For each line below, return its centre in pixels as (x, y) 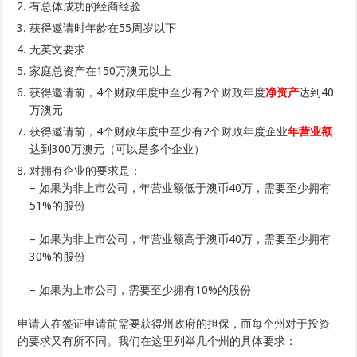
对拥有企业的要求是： (86, 171)
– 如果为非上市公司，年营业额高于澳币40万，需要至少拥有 (180, 239)
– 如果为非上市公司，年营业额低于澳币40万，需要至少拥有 (180, 188)
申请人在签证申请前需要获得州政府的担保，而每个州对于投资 (174, 324)
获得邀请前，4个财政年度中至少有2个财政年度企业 (159, 132)
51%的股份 (58, 206)
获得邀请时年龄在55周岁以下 (103, 28)
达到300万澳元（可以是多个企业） (118, 149)
